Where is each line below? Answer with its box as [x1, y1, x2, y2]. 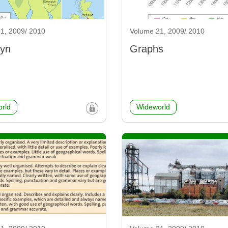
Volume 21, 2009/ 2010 [130, 27, 205, 36]
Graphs [130, 43, 163, 55]
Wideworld [136, 103, 170, 111]
